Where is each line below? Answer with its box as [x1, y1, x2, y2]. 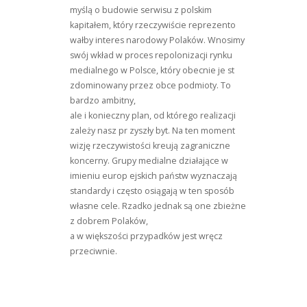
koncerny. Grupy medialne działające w [70, 155, 228, 167]
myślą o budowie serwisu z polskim [70, 4, 212, 16]
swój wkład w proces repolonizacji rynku [70, 49, 232, 61]
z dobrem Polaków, [70, 215, 148, 227]
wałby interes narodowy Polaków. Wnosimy [70, 34, 245, 46]
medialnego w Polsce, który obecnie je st [70, 64, 234, 76]
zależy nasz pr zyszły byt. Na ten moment [70, 125, 235, 136]
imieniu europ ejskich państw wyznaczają [70, 170, 237, 182]
